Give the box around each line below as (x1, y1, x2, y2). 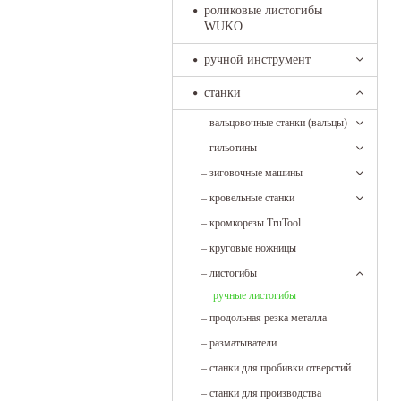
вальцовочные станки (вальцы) (209, 116, 347, 129)
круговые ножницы (209, 242, 296, 254)
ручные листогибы (213, 289, 296, 302)
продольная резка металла (209, 311, 327, 324)
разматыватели (209, 337, 277, 349)
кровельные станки (209, 192, 294, 204)
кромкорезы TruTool (209, 217, 301, 229)
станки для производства (209, 387, 321, 399)
